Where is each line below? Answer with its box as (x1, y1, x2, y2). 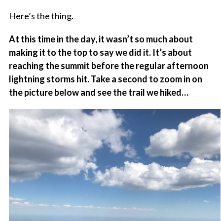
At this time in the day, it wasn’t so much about (8, 34, 193, 45)
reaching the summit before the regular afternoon (8, 60, 209, 72)
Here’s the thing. (8, 10, 74, 22)
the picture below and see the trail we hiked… (8, 87, 188, 98)
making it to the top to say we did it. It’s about (8, 47, 192, 58)
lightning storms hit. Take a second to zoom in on (8, 74, 202, 85)
